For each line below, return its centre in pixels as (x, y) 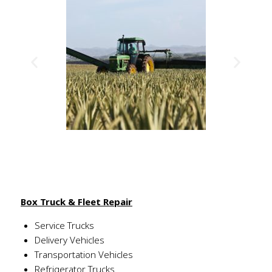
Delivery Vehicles (69, 240)
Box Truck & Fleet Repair (76, 201)
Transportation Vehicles (83, 254)
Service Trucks (64, 225)
